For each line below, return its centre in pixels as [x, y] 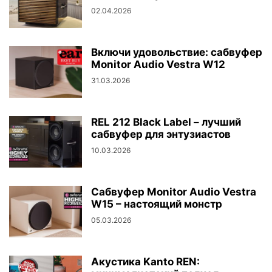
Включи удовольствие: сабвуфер [177, 52]
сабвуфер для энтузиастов [161, 134]
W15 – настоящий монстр [157, 204]
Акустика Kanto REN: [145, 262]
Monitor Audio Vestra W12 [158, 64]
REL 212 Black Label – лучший [166, 122]
